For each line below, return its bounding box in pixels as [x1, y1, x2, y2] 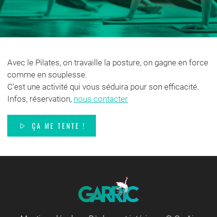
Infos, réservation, [7, 94, 74, 104]
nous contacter [74, 94, 128, 104]
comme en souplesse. [7, 70, 87, 79]
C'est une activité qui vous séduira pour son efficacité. [7, 82, 199, 92]
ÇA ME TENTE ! [32, 121, 86, 131]
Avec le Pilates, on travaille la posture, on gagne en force [7, 58, 208, 67]
